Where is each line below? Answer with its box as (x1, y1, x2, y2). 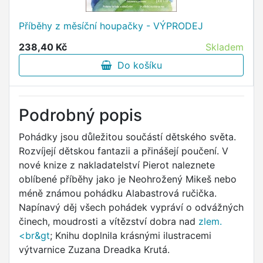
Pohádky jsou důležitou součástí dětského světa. (19, 131, 236, 143)
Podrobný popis (19, 105, 142, 126)
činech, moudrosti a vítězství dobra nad (19, 215, 198, 228)
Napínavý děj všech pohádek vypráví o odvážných (19, 201, 244, 214)
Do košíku (111, 59, 162, 72)
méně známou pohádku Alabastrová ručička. (19, 187, 217, 200)
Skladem (205, 41, 244, 53)
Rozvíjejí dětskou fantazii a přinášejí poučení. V (19, 145, 228, 157)
